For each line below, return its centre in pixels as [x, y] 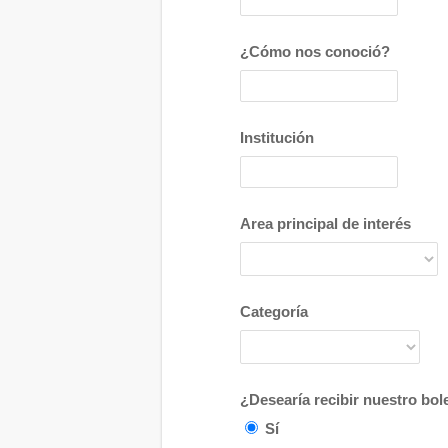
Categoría [274, 311]
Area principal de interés [325, 223]
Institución [277, 137]
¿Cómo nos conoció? [315, 51]
